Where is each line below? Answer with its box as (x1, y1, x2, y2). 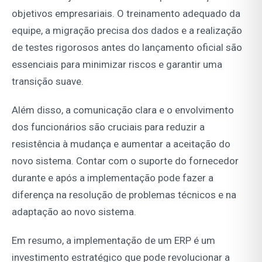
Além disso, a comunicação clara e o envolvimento (12, 104, 234, 116)
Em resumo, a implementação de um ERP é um (12, 234, 215, 246)
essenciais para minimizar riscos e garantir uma (12, 58, 222, 70)
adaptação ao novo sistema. (12, 205, 136, 218)
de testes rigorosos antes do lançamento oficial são (12, 41, 242, 53)
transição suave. (12, 75, 84, 87)
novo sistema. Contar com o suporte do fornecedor (12, 154, 239, 167)
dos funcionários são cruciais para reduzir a (12, 120, 205, 133)
